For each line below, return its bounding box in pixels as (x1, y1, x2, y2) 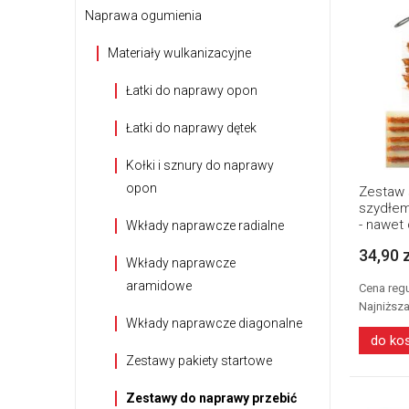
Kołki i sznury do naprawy (126, 158, 274, 173)
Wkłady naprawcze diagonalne (126, 316, 302, 330)
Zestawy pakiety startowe (126, 353, 272, 368)
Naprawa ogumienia (85, 8, 202, 23)
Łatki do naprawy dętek (126, 121, 257, 135)
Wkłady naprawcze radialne (126, 218, 284, 233)
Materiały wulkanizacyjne (108, 46, 251, 60)
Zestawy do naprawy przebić (126, 391, 297, 405)
